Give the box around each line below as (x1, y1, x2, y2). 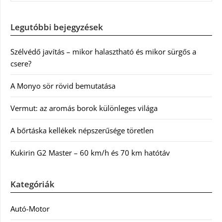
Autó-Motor (10, 204, 50, 214)
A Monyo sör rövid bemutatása (10, 81, 115, 91)
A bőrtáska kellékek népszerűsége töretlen (10, 125, 154, 135)
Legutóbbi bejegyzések (10, 21, 103, 33)
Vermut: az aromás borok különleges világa (10, 103, 158, 113)
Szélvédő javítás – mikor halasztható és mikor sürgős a (10, 47, 196, 56)
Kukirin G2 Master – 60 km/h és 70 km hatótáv (10, 148, 170, 158)
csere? (10, 58, 31, 68)
